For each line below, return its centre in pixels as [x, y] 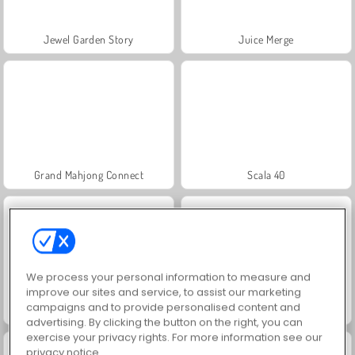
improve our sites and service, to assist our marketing [164, 292]
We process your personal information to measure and [169, 277]
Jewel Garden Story [89, 39]
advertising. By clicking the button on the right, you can [165, 322]
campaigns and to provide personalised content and [164, 307]
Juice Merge [266, 39]
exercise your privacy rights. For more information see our [175, 337]
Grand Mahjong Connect [89, 174]
